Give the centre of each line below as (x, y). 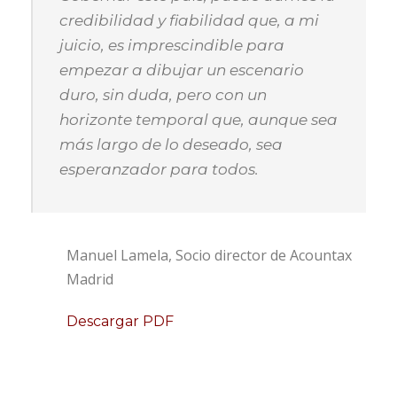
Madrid (90, 279)
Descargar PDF (120, 321)
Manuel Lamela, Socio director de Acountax (209, 255)
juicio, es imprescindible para (172, 45)
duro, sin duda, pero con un (163, 95)
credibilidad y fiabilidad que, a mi (189, 20)
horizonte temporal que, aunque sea (198, 120)
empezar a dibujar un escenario (182, 70)
